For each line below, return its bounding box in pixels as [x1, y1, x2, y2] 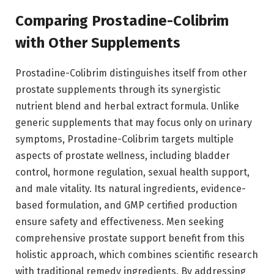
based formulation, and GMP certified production [15, 199, 237, 211]
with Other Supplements [15, 34, 180, 51]
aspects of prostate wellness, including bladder [15, 149, 230, 161]
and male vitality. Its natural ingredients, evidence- [15, 182, 246, 194]
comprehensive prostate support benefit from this [15, 232, 245, 244]
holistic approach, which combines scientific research [15, 248, 258, 261]
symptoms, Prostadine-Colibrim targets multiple [15, 133, 234, 145]
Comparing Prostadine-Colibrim [15, 12, 229, 29]
